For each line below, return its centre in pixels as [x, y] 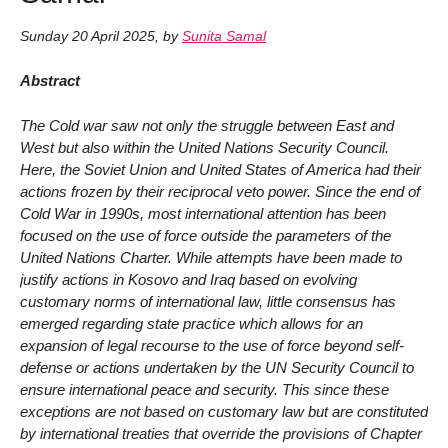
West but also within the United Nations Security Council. [204, 147]
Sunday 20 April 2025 [87, 37]
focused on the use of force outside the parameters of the [205, 235]
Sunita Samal [224, 37]
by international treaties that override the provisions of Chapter [221, 433]
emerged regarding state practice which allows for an [191, 323]
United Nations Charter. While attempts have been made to [211, 257]
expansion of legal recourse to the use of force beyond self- [212, 345]
